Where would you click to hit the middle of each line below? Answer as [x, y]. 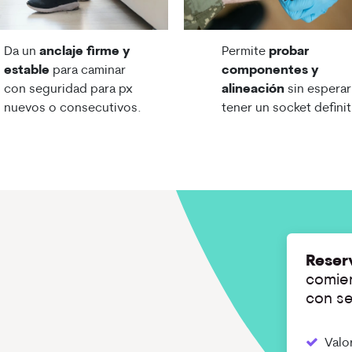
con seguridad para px [70, 90]
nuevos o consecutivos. [72, 109]
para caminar [87, 71]
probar [289, 52]
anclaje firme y [84, 52]
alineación [253, 90]
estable [26, 71]
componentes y [270, 71]
